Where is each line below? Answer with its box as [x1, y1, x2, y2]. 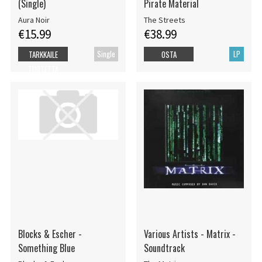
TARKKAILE [28, 48, 58, 60]
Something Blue [18, 240, 75, 255]
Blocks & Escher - [18, 226, 82, 241]
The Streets [143, 14, 185, 25]
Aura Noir [18, 14, 50, 25]
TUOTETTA [27, 63, 58, 75]
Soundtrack [143, 240, 185, 255]
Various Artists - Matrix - [143, 226, 236, 241]
